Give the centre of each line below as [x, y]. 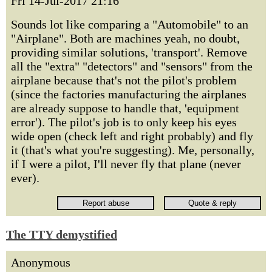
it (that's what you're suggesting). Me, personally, [133, 150]
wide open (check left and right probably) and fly [132, 136]
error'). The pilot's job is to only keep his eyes [124, 122]
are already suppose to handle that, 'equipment [125, 108]
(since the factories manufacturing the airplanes [129, 94]
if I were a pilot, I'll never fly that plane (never [126, 164]
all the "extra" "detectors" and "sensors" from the [132, 66]
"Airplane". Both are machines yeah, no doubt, [125, 38]
